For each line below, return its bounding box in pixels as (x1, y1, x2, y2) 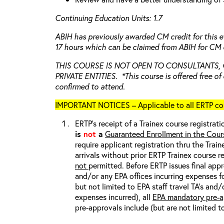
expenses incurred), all (75, 191, 152, 202)
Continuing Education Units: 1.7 (55, 12, 162, 23)
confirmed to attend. (55, 81, 125, 91)
